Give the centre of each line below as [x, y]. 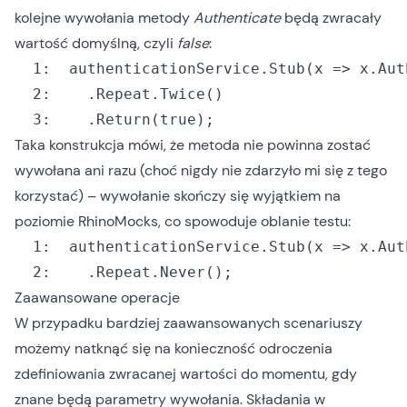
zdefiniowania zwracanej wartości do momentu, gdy [186, 374]
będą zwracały [331, 18]
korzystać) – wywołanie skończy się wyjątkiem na [178, 196]
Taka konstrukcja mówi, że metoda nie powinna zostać [193, 145]
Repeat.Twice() [160, 94]
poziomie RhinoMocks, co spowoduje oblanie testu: [183, 221]
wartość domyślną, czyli [96, 43]
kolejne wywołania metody [104, 18]
